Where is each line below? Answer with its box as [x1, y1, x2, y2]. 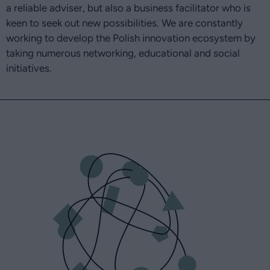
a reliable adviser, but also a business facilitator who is [6, 2, 251, 14]
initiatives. [6, 62, 52, 75]
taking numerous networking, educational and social [6, 47, 240, 60]
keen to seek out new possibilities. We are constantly [6, 17, 243, 30]
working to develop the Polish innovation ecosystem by [6, 32, 256, 45]
